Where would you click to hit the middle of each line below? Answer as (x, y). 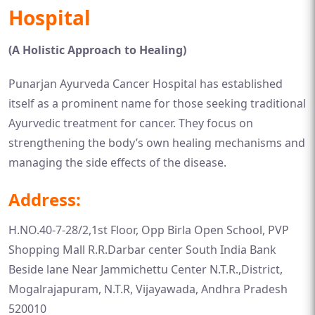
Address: (45, 199)
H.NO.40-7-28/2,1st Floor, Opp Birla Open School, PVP (149, 230)
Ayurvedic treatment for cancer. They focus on (131, 123)
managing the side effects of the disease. (117, 162)
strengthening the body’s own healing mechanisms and (157, 143)
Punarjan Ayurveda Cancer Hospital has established (146, 84)
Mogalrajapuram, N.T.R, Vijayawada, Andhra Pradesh (148, 289)
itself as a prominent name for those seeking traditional (157, 103)
